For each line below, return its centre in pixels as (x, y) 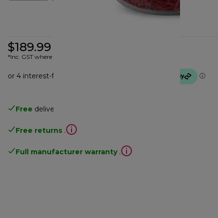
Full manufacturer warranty (66, 152)
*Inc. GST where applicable (45, 56)
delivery (48, 109)
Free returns (39, 130)
